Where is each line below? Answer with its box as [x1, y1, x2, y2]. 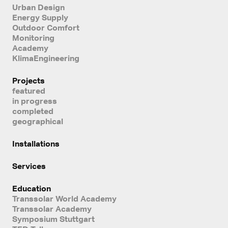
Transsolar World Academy [12, 193, 117, 204]
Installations [12, 138, 60, 149]
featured [12, 85, 45, 96]
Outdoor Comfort [12, 22, 79, 33]
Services [12, 161, 46, 172]
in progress [12, 96, 57, 106]
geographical [12, 116, 63, 127]
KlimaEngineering [12, 53, 79, 64]
